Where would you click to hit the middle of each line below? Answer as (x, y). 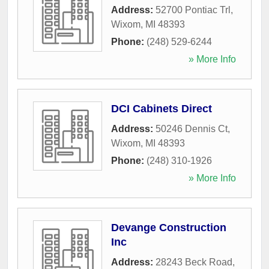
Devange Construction (169, 227)
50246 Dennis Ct (192, 128)
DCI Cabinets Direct (162, 108)
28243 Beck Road (194, 262)
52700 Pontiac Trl (193, 10)
